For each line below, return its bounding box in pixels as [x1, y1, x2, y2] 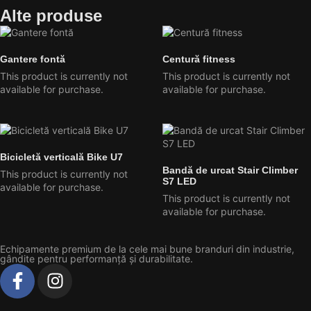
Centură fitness [162, 53, 235, 65]
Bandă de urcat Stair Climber [162, 164, 298, 176]
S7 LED [162, 175, 196, 187]
